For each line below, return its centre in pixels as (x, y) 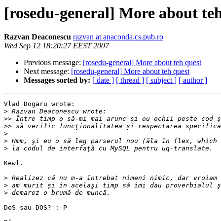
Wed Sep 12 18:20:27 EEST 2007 (56, 46)
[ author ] (193, 80)
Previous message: (53, 63)
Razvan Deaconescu (37, 37)
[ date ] (103, 80)
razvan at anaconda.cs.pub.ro (118, 37)
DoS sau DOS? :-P (36, 208)
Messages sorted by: (57, 80)
